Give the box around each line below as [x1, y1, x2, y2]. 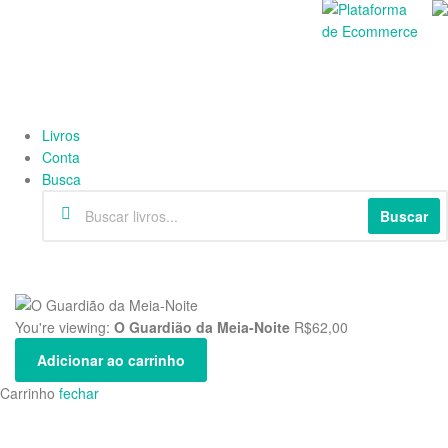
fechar [59, 382, 99, 403]
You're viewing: [15, 317, 114, 338]
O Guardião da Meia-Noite [114, 317, 290, 338]
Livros [42, 125, 80, 146]
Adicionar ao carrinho [36, 349, 185, 370]
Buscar [380, 206, 428, 227]
